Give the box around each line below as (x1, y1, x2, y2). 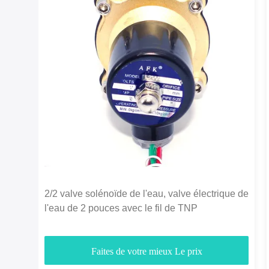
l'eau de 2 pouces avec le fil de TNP (44, 203, 198, 214)
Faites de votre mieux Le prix (91, 246, 202, 256)
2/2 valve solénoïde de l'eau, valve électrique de (44, 189, 249, 199)
